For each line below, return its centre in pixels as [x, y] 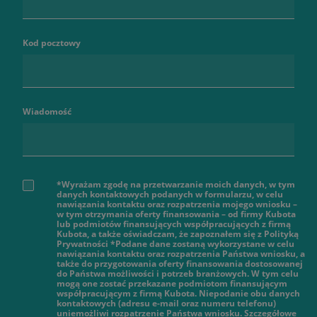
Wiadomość [47, 111]
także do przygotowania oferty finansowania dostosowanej [180, 263]
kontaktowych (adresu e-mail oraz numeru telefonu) [166, 303]
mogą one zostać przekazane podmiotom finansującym [172, 283]
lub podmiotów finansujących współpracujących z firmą [174, 224]
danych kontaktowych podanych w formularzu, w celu [170, 194]
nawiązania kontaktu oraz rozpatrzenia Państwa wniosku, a [181, 253]
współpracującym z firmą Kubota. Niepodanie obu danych [178, 293]
